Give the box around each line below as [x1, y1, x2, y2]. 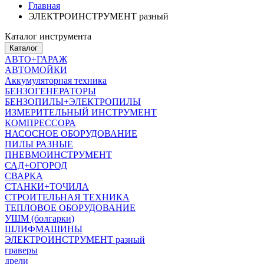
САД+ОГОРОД [5, 160, 67, 170]
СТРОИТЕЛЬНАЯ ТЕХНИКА [5, 192, 130, 202]
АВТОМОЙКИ [5, 64, 67, 75]
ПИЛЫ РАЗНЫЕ [5, 138, 73, 149]
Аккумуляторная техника [5, 75, 107, 85]
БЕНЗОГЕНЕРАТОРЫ [5, 85, 96, 96]
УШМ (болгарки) [5, 213, 74, 223]
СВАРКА [5, 170, 43, 181]
